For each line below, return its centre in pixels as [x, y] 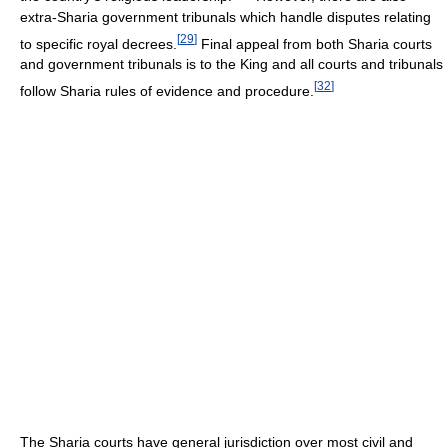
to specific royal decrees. [98, 43]
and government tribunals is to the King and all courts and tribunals [231, 64]
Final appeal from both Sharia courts [314, 43]
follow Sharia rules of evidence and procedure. [167, 90]
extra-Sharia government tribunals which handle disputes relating [225, 16]
